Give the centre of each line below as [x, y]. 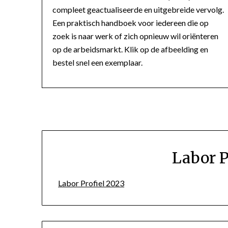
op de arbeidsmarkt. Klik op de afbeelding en [130, 49]
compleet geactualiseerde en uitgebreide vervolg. [138, 9]
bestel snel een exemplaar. [97, 62]
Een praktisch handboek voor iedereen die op [131, 22]
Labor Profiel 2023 [91, 183]
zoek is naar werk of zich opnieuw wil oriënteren [135, 36]
